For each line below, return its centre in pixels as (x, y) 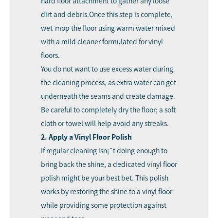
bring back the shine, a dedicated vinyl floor (109, 164)
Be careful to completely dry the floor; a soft (108, 110)
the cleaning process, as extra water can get (109, 82)
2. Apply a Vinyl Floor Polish (86, 137)
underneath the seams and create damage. (108, 96)
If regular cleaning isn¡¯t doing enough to (104, 151)
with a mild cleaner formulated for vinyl (102, 42)
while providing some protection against (104, 205)
